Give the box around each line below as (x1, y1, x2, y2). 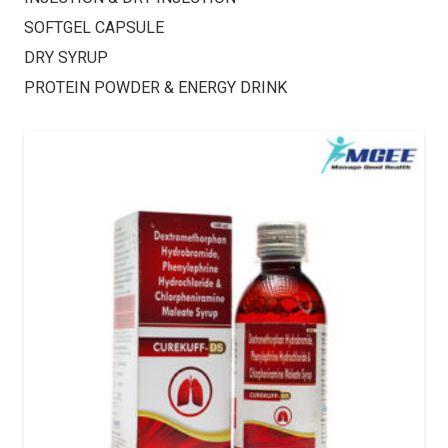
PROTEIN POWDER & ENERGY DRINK (24, 78, 287, 97)
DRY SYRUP (24, 48, 108, 67)
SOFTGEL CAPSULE (24, 18, 164, 37)
